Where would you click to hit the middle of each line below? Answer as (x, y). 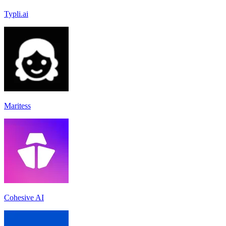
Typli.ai (16, 14)
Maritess (17, 105)
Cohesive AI (24, 197)
